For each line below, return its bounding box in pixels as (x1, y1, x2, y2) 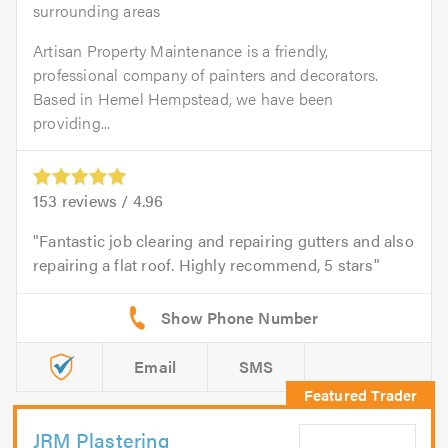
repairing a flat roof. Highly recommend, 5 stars (33, 252, 374, 276)
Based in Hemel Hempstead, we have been (33, 86, 334, 110)
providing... (33, 110, 111, 134)
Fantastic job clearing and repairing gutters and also (39, 228, 414, 252)
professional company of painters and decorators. (33, 62, 379, 86)
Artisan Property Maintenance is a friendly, (33, 38, 329, 62)
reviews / (57, 188, 133, 212)
